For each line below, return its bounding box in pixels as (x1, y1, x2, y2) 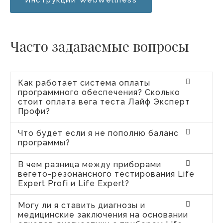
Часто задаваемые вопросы (10, 36, 189, 55)
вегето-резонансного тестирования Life (18, 169, 195, 179)
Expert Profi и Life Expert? (18, 178, 129, 188)
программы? (18, 137, 70, 147)
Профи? (18, 106, 50, 116)
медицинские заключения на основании (18, 210, 188, 220)
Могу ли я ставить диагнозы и (18, 200, 145, 210)
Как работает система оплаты (18, 78, 150, 88)
